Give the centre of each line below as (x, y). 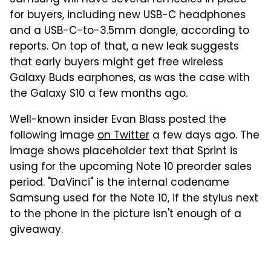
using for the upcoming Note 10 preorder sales (131, 167)
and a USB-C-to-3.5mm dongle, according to (129, 31)
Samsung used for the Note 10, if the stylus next (134, 199)
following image (54, 136)
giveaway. (36, 230)
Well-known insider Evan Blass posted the (118, 120)
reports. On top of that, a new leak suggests (124, 47)
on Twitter (123, 136)
